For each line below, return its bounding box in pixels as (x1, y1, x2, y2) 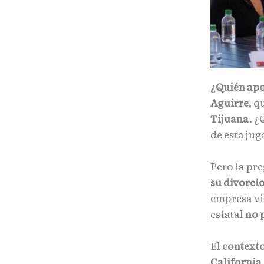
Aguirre (210, 94, 249, 110)
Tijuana (210, 110, 249, 126)
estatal (210, 206, 245, 221)
